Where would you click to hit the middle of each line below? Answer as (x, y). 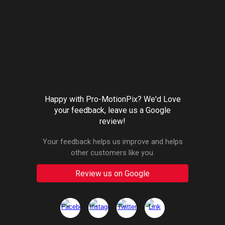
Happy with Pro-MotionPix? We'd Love (113, 99)
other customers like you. (113, 153)
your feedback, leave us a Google (113, 110)
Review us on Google (113, 173)
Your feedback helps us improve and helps (113, 142)
